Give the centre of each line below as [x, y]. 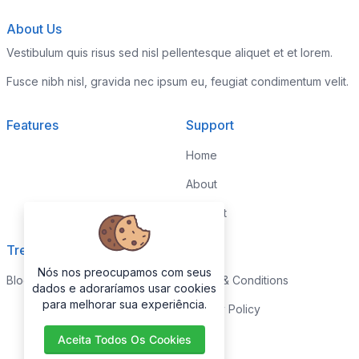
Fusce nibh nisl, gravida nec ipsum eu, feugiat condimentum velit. [177, 81]
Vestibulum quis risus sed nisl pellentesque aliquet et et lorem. [169, 52]
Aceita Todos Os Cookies [124, 339]
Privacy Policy [223, 309]
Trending [34, 250]
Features [32, 125]
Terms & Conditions [237, 280]
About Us [34, 29]
